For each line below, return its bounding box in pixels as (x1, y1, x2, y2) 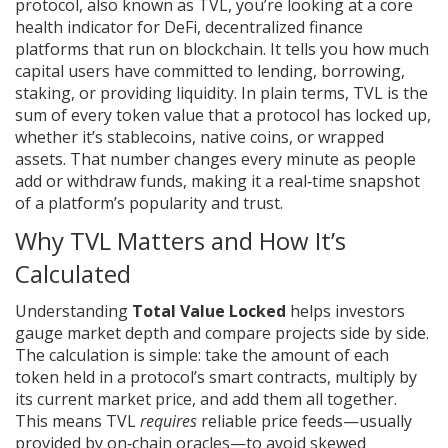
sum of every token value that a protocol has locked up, (15, 104, 431, 126)
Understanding (15, 300, 132, 322)
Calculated (15, 257, 131, 290)
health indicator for (15, 16, 164, 38)
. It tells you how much (263, 38, 429, 60)
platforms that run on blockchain (15, 38, 263, 60)
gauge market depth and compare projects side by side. (15, 322, 429, 344)
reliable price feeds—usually (197, 410, 412, 432)
